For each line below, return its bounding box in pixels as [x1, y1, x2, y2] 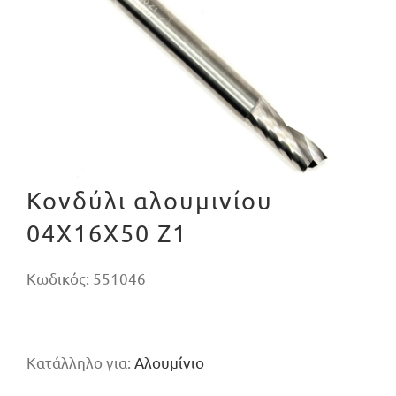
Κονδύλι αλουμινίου [26, 186, 273, 216]
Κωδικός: [26, 269, 93, 288]
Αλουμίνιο [133, 353, 204, 372]
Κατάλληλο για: [26, 353, 134, 372]
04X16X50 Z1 [26, 218, 187, 248]
